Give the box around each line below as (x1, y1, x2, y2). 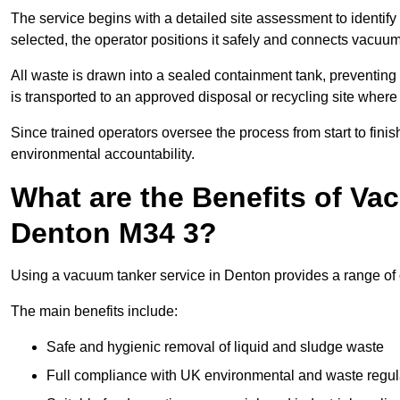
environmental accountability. (11, 146, 195, 162)
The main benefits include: (11, 304, 178, 320)
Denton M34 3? (11, 217, 217, 250)
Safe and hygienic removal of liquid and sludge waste (46, 339, 384, 355)
